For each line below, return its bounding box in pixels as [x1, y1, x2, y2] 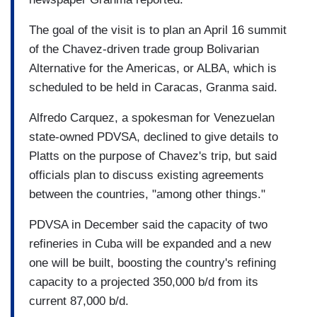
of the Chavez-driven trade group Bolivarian [29, 42, 259, 56]
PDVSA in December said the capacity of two [29, 217, 267, 231]
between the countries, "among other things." [29, 187, 265, 201]
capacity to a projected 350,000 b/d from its [29, 275, 258, 289]
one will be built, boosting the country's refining [29, 255, 276, 270]
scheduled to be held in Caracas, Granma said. [29, 80, 277, 94]
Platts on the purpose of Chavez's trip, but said [29, 149, 277, 163]
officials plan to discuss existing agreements [29, 168, 264, 182]
